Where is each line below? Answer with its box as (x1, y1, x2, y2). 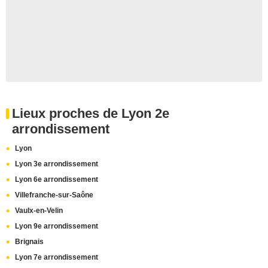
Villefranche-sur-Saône (15, 191, 93, 199)
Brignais (15, 237, 44, 246)
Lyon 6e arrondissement (15, 175, 98, 184)
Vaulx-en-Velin (15, 206, 63, 215)
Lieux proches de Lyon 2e (12, 106, 169, 121)
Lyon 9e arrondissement (15, 222, 98, 230)
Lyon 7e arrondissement (15, 253, 98, 261)
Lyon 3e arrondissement (15, 160, 98, 168)
